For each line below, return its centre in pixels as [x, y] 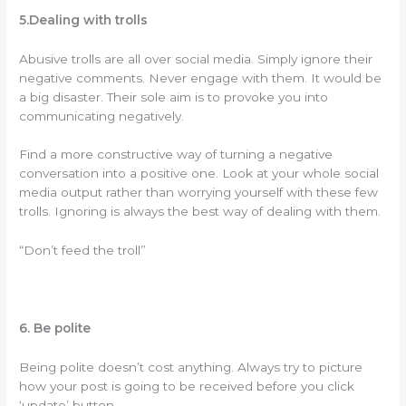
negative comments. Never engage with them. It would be [201, 77]
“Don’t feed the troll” [83, 251]
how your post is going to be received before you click [187, 386]
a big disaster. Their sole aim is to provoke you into [174, 97]
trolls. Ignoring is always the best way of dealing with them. [200, 212]
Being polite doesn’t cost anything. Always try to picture [191, 367]
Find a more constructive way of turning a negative [176, 155]
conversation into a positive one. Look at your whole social [199, 174]
